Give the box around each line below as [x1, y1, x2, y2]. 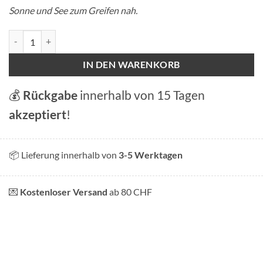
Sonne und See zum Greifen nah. [9, 5, 137, 16]
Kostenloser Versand [20, 186, 107, 198]
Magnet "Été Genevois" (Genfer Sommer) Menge [8, 31, 183, 41]
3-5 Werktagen [119, 149, 183, 161]
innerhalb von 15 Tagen [77, 87, 205, 103]
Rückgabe [23, 87, 77, 103]
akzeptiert [9, 107, 66, 122]
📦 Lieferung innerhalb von [9, 149, 119, 161]
